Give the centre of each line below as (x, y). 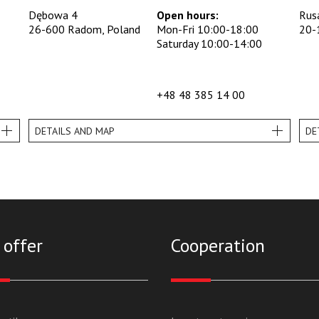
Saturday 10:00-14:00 (209, 44)
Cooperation (218, 246)
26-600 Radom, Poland (84, 30)
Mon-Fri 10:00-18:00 (207, 30)
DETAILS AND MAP (74, 131)
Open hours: (187, 15)
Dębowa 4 (53, 15)
